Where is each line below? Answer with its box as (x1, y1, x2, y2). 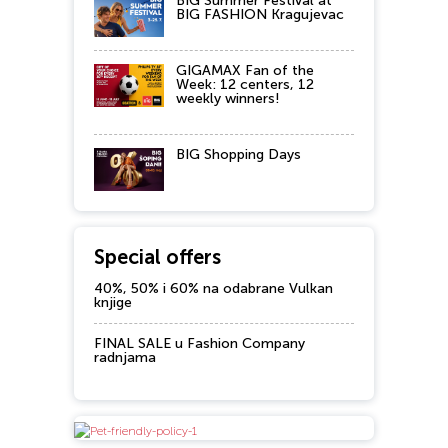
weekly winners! (176, 90, 280, 108)
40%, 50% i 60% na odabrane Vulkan (94, 280, 333, 298)
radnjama (94, 349, 156, 367)
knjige (94, 294, 132, 312)
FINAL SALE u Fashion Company (94, 335, 305, 353)
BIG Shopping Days (176, 146, 301, 164)
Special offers (94, 245, 221, 270)
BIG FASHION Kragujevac (176, 6, 344, 24)
